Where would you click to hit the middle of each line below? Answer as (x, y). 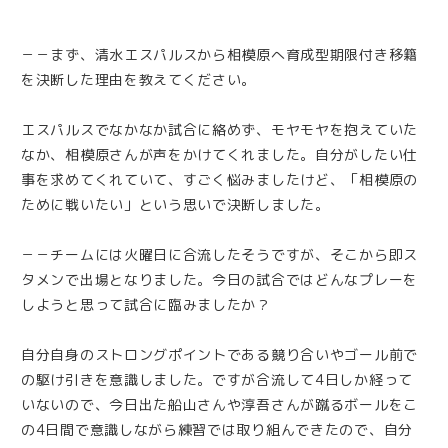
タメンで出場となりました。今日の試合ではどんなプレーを (219, 279)
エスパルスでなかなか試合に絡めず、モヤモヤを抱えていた (219, 129)
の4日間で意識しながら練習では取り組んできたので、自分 (217, 429)
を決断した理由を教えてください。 (139, 79)
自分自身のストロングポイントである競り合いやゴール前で (219, 354)
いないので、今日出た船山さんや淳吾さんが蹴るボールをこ (219, 404)
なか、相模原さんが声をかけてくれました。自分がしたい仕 (219, 154)
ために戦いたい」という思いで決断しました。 (175, 204)
